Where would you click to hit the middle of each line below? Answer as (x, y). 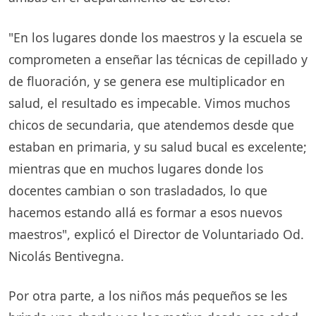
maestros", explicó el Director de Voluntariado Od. (156, 234)
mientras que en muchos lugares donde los (136, 168)
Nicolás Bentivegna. (66, 256)
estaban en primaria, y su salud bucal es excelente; (158, 146)
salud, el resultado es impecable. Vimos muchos (149, 103)
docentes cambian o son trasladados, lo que (138, 190)
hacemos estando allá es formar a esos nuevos (145, 212)
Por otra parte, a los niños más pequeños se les (148, 296)
